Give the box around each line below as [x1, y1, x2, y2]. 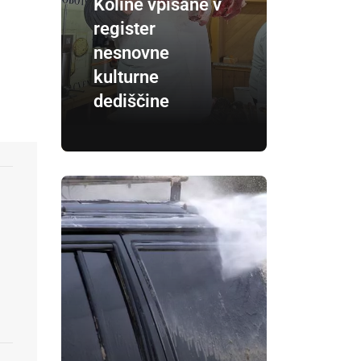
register [93, 18, 156, 39]
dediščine [93, 90, 169, 111]
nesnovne [93, 42, 169, 63]
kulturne [93, 66, 159, 87]
